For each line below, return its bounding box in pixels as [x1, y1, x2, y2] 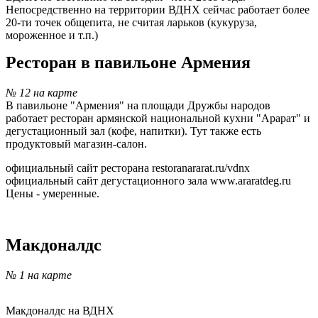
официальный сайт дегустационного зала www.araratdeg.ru [6, 174, 291, 187]
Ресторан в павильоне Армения [6, 53, 251, 72]
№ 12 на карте [6, 86, 77, 99]
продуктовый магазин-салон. [6, 137, 147, 150]
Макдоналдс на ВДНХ [6, 304, 114, 317]
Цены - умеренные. [6, 187, 99, 199]
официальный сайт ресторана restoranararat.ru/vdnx [6, 161, 250, 174]
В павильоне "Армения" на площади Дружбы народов [6, 99, 270, 111]
